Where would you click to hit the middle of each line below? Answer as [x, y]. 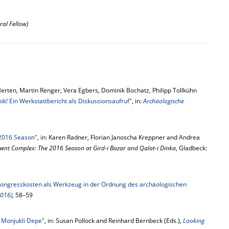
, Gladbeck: [191, 148]
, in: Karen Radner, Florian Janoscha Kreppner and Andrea [119, 137]
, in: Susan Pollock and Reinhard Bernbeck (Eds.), [114, 221]
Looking [194, 221]
